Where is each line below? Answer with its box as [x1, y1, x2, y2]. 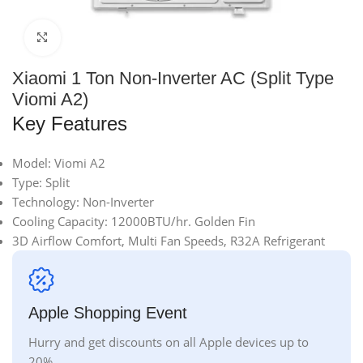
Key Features [12, 112, 127, 135]
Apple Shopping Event [28, 303, 187, 322]
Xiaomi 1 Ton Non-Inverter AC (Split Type [12, 67, 334, 88]
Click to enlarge [60, 30, 147, 45]
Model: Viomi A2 [12, 154, 105, 171]
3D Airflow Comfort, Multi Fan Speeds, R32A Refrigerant [12, 232, 325, 249]
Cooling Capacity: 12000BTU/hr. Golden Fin [12, 212, 255, 229]
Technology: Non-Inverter [12, 193, 154, 210]
